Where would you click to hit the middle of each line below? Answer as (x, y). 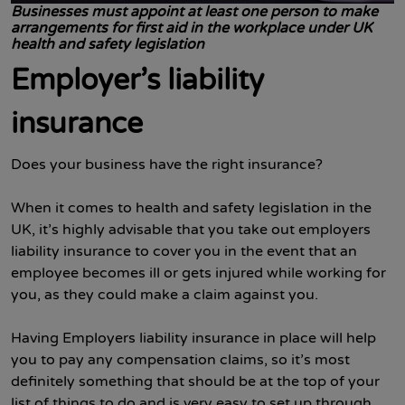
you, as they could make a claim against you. (165, 295)
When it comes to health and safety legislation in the (191, 208)
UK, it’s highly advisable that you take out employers (191, 230)
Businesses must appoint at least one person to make (194, 12)
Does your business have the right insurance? (167, 165)
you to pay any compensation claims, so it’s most (180, 360)
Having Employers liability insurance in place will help (193, 338)
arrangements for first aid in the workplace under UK (192, 28)
